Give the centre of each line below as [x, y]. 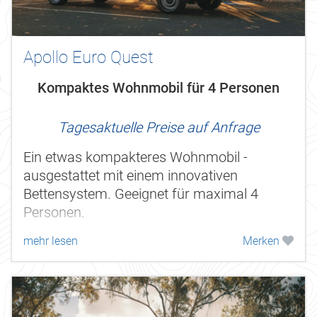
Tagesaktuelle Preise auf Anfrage [158, 128]
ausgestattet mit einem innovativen [131, 176]
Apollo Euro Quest [88, 58]
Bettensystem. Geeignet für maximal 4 [141, 194]
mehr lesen [51, 241]
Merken [263, 241]
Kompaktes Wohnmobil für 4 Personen [158, 88]
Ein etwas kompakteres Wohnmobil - [136, 157]
